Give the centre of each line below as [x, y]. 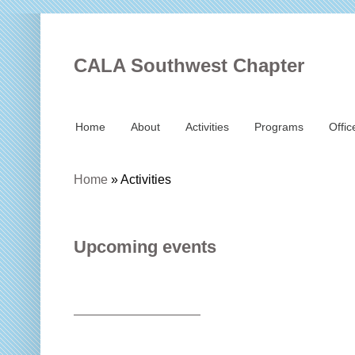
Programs [279, 127]
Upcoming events [145, 247]
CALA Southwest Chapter [189, 65]
